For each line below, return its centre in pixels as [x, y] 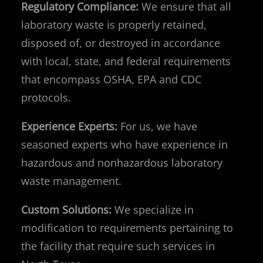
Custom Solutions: [66, 209]
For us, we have [157, 126]
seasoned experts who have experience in [124, 144]
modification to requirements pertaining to [127, 227]
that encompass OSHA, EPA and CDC [111, 79]
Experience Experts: [69, 126]
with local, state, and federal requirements [126, 61]
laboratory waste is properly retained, [114, 24]
